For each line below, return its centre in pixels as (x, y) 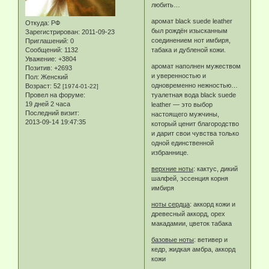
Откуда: (37, 23)
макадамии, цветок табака (192, 223)
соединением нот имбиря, (191, 40)
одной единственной (183, 143)
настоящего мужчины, (186, 114)
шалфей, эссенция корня (190, 178)
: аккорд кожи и (213, 204)
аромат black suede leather (192, 21)
